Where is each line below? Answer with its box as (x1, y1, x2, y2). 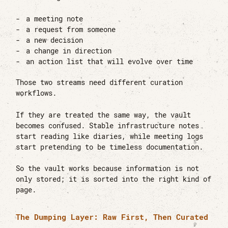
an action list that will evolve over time (26, 56, 193, 66)
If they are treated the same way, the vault (16, 110, 191, 120)
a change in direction (26, 46, 112, 55)
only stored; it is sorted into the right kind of (16, 175, 212, 184)
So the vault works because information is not (16, 164, 199, 174)
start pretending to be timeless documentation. (16, 142, 204, 152)
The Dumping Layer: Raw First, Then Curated (16, 212, 209, 222)
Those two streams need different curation (16, 77, 183, 87)
